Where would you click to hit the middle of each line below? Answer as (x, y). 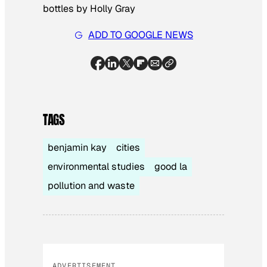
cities (128, 147)
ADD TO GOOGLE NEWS (141, 35)
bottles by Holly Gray (89, 8)
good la (171, 166)
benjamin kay (77, 147)
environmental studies (96, 166)
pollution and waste (91, 185)
